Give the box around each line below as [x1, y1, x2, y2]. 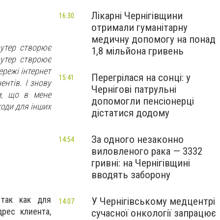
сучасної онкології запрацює [91, 207, 216, 219]
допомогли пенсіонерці [91, 95, 194, 107]
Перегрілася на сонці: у [91, 72, 191, 83]
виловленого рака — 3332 [91, 145, 202, 157]
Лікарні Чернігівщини [91, 10, 183, 22]
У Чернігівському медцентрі [91, 195, 215, 207]
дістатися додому [91, 107, 169, 119]
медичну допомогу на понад [91, 33, 216, 45]
